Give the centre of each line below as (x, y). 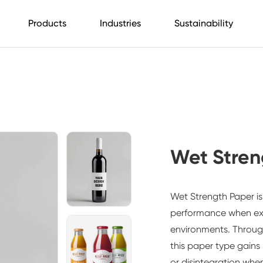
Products (47, 23)
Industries (120, 23)
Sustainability (203, 23)
